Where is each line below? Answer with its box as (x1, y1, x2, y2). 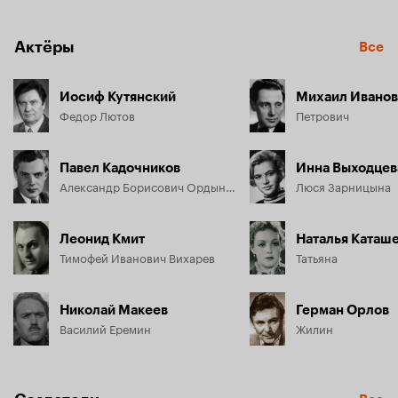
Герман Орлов (296, 302, 389, 318)
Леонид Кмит (60, 231, 145, 247)
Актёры (14, 37, 75, 57)
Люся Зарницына (296, 177, 391, 195)
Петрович (296, 106, 349, 123)
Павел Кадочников (60, 160, 180, 176)
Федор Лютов (60, 106, 135, 123)
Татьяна (296, 248, 338, 266)
